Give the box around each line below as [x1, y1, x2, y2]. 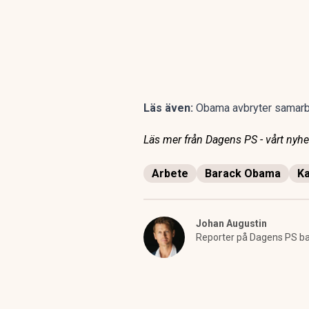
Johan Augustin [196, 218, 267, 229]
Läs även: [143, 101, 196, 114]
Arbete [152, 167, 188, 180]
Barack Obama [205, 167, 281, 180]
